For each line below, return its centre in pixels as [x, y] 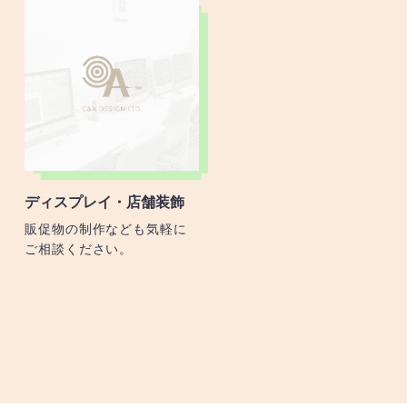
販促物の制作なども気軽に [106, 228]
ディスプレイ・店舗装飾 [105, 202]
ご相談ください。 [79, 248]
